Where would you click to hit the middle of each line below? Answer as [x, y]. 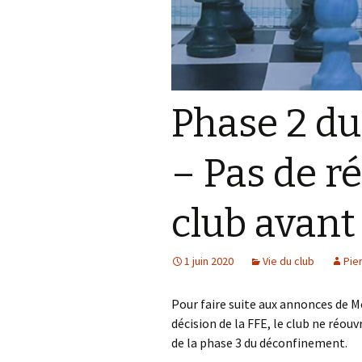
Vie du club [288, 261]
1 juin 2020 [209, 261]
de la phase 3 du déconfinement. [259, 342]
